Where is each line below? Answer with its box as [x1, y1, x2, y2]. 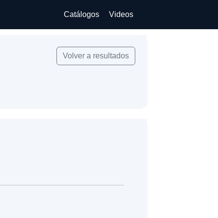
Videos [109, 10, 134, 18]
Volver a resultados [62, 52, 129, 60]
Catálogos [64, 10, 100, 18]
